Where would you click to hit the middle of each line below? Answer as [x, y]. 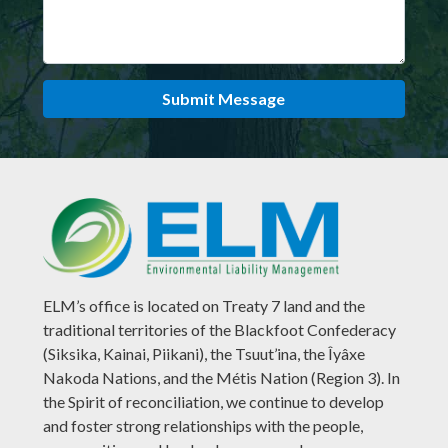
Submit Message [224, 98]
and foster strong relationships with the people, [203, 425]
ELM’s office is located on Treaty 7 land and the [204, 305]
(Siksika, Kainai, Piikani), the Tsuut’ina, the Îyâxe [204, 353]
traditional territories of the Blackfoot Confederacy [220, 329]
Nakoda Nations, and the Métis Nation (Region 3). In [222, 377]
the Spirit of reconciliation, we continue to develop [214, 401]
